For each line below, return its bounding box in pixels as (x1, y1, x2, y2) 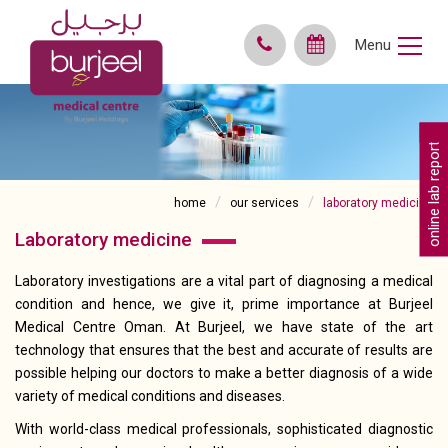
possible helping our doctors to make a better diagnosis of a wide (15, 365, 433, 382)
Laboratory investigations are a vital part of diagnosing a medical (15, 273, 433, 290)
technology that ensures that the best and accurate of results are (15, 342, 433, 359)
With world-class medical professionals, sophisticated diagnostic (15, 421, 433, 438)
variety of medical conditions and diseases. (15, 388, 285, 405)
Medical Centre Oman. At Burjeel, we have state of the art (15, 319, 433, 336)
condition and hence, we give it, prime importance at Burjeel (15, 296, 433, 313)
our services (230, 196, 299, 211)
